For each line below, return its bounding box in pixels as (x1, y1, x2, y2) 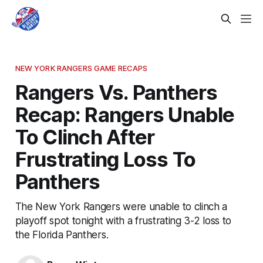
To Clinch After (15, 124, 155, 149)
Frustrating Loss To (15, 146, 196, 171)
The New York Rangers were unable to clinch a (15, 200, 228, 213)
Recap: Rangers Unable (15, 102, 235, 127)
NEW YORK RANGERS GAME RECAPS (15, 63, 148, 73)
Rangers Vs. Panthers (15, 79, 218, 104)
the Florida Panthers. (15, 228, 109, 241)
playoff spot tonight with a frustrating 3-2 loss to (15, 214, 231, 227)
